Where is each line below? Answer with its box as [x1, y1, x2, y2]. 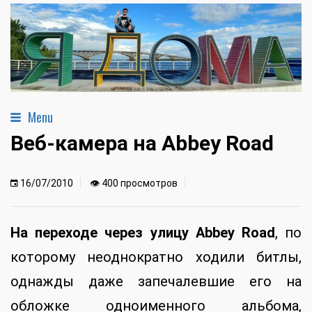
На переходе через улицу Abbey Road [10, 224, 275, 242]
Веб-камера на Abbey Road [10, 131, 274, 156]
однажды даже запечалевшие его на [10, 273, 302, 290]
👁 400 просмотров [90, 178, 178, 189]
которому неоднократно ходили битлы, [10, 249, 302, 266]
